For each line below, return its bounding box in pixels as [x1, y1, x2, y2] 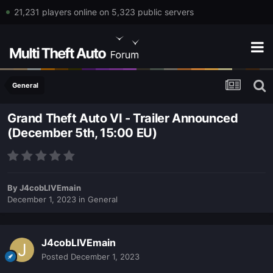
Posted [41, 252, 71, 262]
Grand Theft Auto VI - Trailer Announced [7, 111, 238, 126]
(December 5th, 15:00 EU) [7, 126, 157, 141]
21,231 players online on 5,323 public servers [13, 7, 194, 17]
